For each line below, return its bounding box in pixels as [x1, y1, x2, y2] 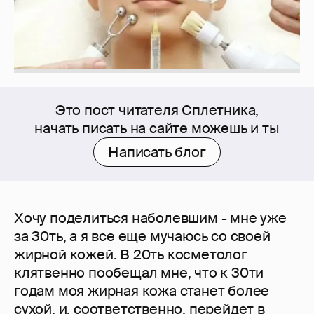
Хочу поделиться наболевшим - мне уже [14, 209, 287, 228]
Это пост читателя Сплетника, [55, 101, 259, 120]
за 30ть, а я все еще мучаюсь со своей [14, 227, 271, 246]
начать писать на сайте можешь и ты [34, 119, 280, 138]
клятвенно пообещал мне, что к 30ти [14, 264, 264, 282]
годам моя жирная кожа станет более [14, 282, 270, 301]
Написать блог [108, 143, 206, 162]
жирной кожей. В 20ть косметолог [14, 245, 247, 264]
